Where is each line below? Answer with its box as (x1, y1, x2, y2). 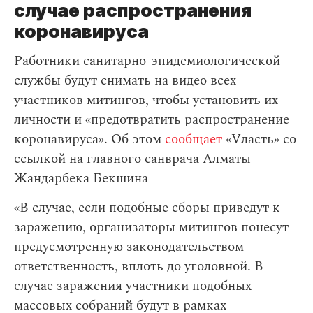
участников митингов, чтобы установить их (14, 90, 278, 110)
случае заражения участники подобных (14, 276, 252, 296)
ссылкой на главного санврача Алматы (14, 149, 251, 169)
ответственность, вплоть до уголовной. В (14, 256, 263, 277)
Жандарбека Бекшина (14, 168, 148, 189)
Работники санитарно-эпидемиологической (14, 51, 280, 71)
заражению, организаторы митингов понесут (14, 217, 289, 238)
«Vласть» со (222, 129, 296, 150)
